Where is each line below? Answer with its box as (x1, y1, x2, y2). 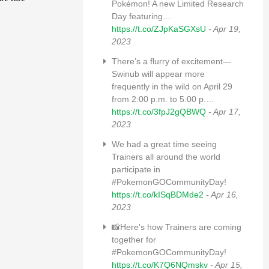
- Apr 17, (208, 106, 241, 116)
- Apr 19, (208, 23, 241, 34)
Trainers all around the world (112, 151, 220, 162)
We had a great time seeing (112, 139, 217, 149)
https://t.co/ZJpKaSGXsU (112, 23, 206, 34)
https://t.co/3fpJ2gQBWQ (112, 106, 206, 116)
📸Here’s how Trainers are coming (112, 222, 241, 232)
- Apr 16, (206, 189, 238, 199)
